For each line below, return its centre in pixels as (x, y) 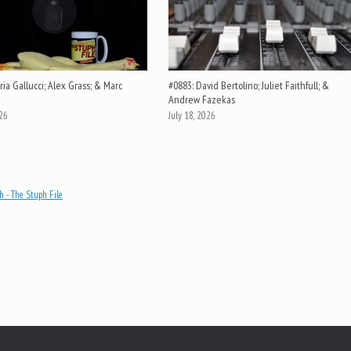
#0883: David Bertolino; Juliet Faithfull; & (249, 86)
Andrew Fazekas (202, 100)
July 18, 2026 (192, 116)
